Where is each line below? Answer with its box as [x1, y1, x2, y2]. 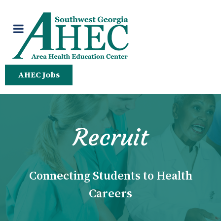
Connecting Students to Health [29, 167, 192, 184]
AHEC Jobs [18, 69, 60, 80]
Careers [89, 185, 132, 202]
